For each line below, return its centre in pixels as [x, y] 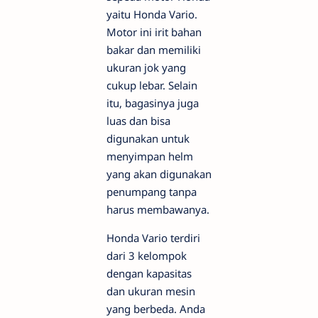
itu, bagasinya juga [153, 103]
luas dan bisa [138, 121]
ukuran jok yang [146, 68]
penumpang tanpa [152, 192]
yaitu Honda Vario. [152, 15]
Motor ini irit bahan [154, 32]
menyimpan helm [150, 157]
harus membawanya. [158, 210]
